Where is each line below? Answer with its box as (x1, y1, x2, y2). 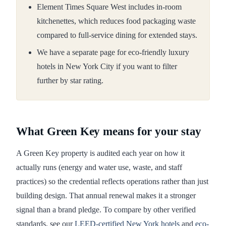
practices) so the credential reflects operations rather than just (16, 177, 208, 186)
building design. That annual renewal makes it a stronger (16, 191, 196, 200)
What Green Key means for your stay (16, 125, 202, 138)
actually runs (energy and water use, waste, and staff (16, 163, 182, 172)
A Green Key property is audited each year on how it (16, 149, 185, 158)
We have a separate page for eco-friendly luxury (37, 48, 189, 57)
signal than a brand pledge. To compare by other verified (16, 205, 196, 214)
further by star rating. (37, 76, 103, 85)
